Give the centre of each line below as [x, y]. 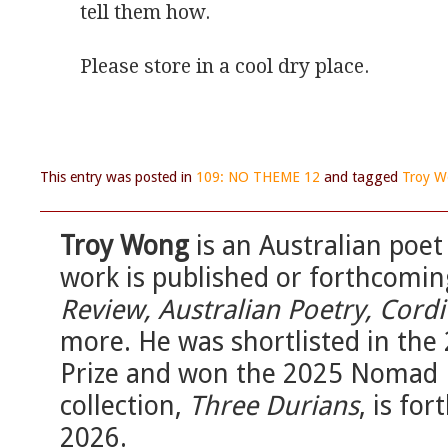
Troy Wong [124, 246]
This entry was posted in [118, 177]
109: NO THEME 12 [258, 177]
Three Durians [274, 406]
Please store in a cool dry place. [224, 67]
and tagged [361, 177]
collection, [124, 406]
